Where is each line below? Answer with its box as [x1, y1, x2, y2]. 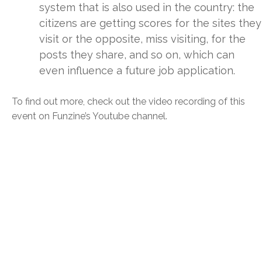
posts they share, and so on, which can [39, 48, 235, 61]
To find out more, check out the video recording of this [12, 95, 245, 107]
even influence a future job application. [39, 64, 235, 77]
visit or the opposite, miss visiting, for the [39, 32, 246, 45]
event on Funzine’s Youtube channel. [12, 110, 167, 122]
